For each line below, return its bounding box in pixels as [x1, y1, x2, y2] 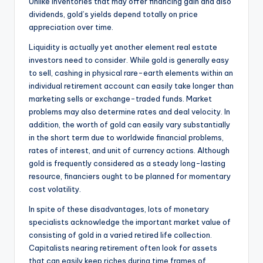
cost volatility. [29, 184, 81, 194]
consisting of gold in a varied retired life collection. [29, 230, 212, 240]
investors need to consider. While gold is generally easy [29, 55, 229, 65]
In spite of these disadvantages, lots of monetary [29, 204, 209, 214]
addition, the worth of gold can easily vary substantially [29, 120, 230, 130]
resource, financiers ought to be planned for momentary [29, 171, 231, 181]
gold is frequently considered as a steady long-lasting [29, 159, 225, 168]
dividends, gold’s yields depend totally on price [29, 9, 198, 19]
